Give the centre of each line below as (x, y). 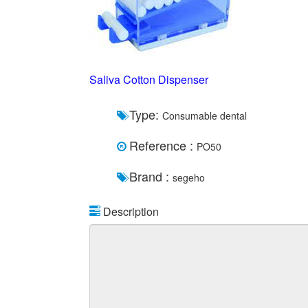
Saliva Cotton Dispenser (149, 79)
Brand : (151, 176)
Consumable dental (205, 115)
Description (130, 211)
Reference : (163, 145)
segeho (189, 177)
